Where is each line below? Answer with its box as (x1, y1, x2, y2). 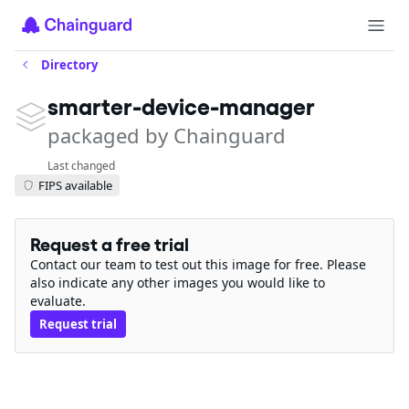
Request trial (39, 316, 117, 332)
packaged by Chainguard (47, 121, 286, 149)
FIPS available (38, 176, 112, 194)
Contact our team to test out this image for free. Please (30, 256, 366, 273)
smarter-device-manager (47, 93, 315, 121)
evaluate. (30, 292, 86, 309)
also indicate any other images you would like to (30, 274, 325, 291)
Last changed (47, 158, 115, 173)
